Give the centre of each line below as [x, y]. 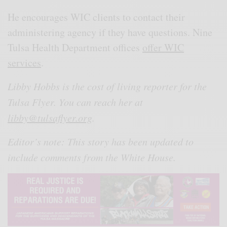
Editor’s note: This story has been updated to [101, 141]
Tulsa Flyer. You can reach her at [75, 102]
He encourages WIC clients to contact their [97, 17]
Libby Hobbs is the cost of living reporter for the [107, 86]
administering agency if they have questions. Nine [110, 32]
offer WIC [163, 47]
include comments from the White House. [92, 157]
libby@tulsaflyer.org [50, 117]
